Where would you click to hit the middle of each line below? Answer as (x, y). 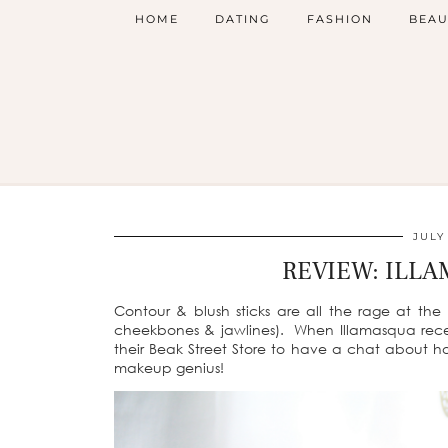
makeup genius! (169, 367)
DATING (243, 19)
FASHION (340, 19)
